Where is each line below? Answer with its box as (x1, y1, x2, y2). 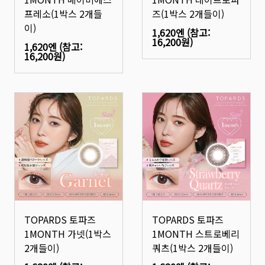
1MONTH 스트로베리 (152, 227, 240, 241)
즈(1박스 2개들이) (152, 7, 224, 21)
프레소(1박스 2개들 (24, 7, 102, 21)
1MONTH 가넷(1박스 (24, 227, 111, 241)
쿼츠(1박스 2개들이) (152, 241, 233, 255)
